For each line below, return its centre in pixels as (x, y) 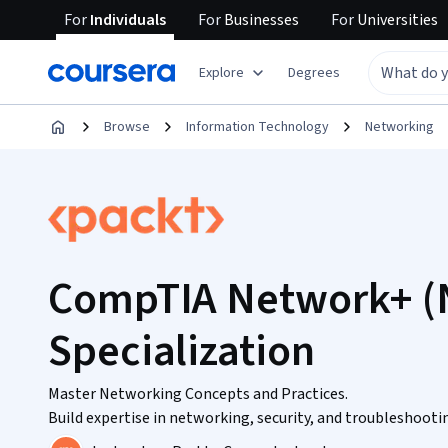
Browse (127, 127)
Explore (221, 72)
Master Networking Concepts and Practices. (198, 394)
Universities (396, 20)
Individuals (126, 20)
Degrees (314, 72)
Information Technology (257, 127)
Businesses (260, 20)
